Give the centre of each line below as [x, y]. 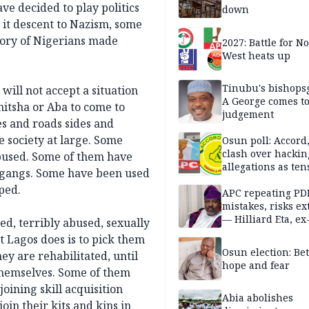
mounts [240, 180]
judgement [248, 114]
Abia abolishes [258, 298]
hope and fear [256, 265]
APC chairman [257, 232]
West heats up [256, 55]
